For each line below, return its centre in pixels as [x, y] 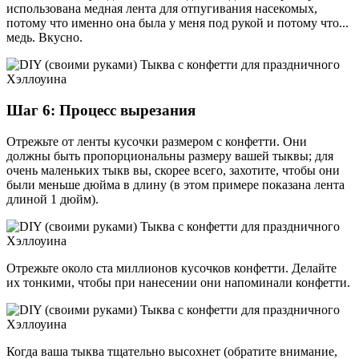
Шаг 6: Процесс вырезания [101, 110]
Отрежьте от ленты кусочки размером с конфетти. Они [157, 141]
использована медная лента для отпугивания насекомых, [162, 9]
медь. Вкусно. [44, 38]
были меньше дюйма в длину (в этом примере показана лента [175, 184]
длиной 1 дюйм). [52, 199]
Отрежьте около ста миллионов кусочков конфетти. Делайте [171, 268]
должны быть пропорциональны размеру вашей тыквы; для [170, 155]
